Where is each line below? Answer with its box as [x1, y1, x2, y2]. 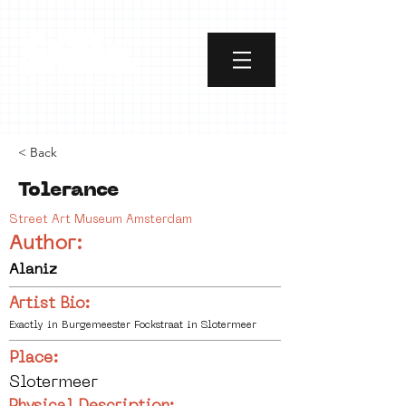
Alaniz [9, 263, 57, 277]
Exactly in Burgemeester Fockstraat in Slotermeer [9, 321, 256, 331]
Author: [9, 235, 82, 254]
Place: [9, 351, 58, 366]
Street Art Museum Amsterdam [9, 214, 192, 226]
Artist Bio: [9, 297, 90, 312]
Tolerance [18, 182, 120, 200]
